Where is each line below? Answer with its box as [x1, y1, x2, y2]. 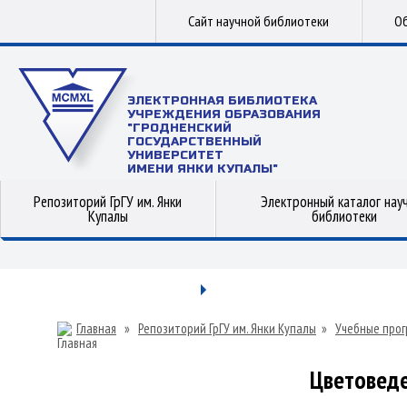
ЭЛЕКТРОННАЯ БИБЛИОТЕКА [127, 94, 317, 108]
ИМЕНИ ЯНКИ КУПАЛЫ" [127, 162, 278, 176]
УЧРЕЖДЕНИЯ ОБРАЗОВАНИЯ [127, 107, 321, 122]
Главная [76, 320, 116, 337]
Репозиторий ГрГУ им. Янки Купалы [138, 320, 316, 337]
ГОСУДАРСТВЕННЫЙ [127, 134, 262, 149]
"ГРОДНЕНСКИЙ [127, 121, 232, 135]
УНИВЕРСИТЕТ [127, 148, 223, 163]
